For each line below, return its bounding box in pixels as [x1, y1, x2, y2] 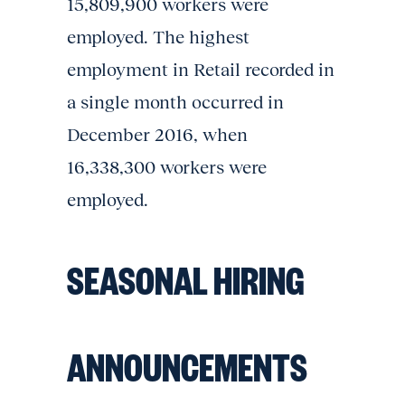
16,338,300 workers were [67, 157, 267, 177]
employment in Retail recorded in [67, 60, 334, 80]
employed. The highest [67, 27, 250, 47]
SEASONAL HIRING [67, 254, 305, 304]
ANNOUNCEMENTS [67, 341, 307, 391]
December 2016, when [67, 125, 248, 145]
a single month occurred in [67, 92, 284, 112]
